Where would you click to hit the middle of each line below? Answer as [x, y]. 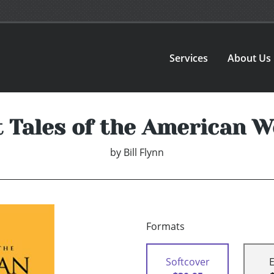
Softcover [187, 262]
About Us [250, 58]
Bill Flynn [144, 153]
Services [189, 58]
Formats [165, 227]
